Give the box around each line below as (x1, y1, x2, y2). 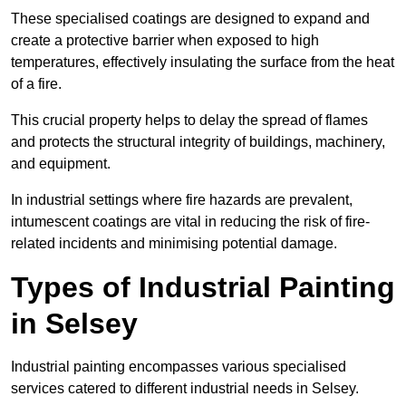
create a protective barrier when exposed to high (11, 33, 319, 49)
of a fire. (11, 76, 65, 92)
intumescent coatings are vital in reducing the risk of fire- (11, 214, 370, 230)
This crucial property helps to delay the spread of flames (11, 112, 368, 129)
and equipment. (11, 156, 114, 172)
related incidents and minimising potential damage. (11, 236, 337, 252)
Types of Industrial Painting (11, 271, 395, 304)
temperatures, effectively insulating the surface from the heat (11, 54, 394, 71)
